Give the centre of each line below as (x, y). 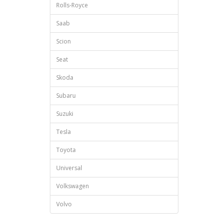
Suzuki (65, 114)
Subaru (66, 96)
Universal (69, 168)
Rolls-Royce (72, 5)
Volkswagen (73, 186)
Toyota (66, 150)
